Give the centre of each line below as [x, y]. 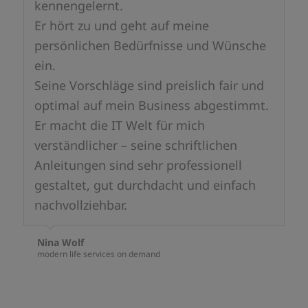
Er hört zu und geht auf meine [121, 26]
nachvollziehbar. [80, 205]
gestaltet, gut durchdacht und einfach [145, 185]
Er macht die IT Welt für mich [119, 125]
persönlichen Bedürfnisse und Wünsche [150, 46]
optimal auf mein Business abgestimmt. [151, 106]
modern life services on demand [98, 254]
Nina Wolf [60, 243]
